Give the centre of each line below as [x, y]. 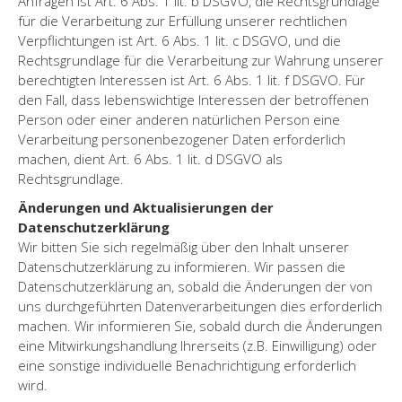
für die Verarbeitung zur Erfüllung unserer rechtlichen [183, 20]
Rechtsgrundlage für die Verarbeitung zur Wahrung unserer [201, 60]
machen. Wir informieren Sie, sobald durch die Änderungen [200, 325]
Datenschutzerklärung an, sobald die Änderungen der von [195, 286]
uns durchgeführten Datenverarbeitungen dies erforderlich [200, 306]
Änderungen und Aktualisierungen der [146, 207]
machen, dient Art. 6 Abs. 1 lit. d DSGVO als [150, 158]
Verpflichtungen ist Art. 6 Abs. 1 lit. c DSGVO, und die [179, 40]
